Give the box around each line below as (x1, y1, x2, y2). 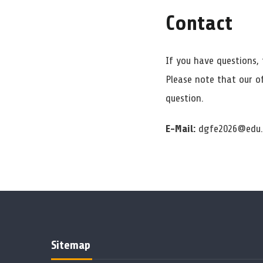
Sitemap (51, 238, 90, 252)
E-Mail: (166, 122, 198, 134)
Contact (166, 11, 232, 35)
